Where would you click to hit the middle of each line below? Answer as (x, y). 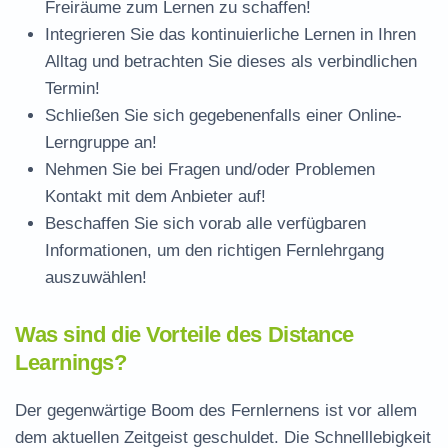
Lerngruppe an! (101, 142)
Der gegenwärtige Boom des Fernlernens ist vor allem (216, 410)
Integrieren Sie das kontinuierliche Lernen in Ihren (230, 34)
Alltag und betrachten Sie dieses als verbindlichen (231, 61)
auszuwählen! (96, 277)
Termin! (72, 88)
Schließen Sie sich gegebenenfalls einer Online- (223, 115)
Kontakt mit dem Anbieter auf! (155, 196)
